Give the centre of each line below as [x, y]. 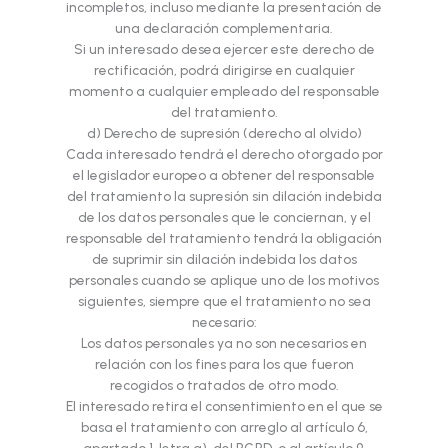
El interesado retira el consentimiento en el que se [224, 406]
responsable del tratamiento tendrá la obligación [224, 238]
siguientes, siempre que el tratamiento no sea [224, 301]
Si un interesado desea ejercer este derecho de [224, 49]
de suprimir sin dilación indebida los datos [224, 259]
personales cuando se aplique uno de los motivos [224, 280]
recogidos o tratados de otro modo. [224, 385]
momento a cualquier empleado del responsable [224, 91]
